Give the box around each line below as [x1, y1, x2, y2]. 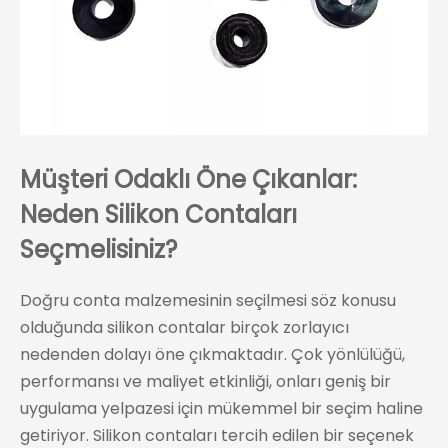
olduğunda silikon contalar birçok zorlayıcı [20, 316, 349, 340]
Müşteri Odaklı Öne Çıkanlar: [20, 163, 357, 197]
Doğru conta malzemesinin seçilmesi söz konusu [20, 289, 396, 313]
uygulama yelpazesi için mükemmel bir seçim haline [20, 397, 423, 421]
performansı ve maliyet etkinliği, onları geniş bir [20, 370, 391, 394]
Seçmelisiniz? [20, 233, 177, 267]
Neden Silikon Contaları [20, 198, 297, 232]
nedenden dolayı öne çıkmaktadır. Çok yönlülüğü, [20, 343, 405, 367]
